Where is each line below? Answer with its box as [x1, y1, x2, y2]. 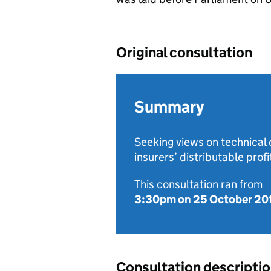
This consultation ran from [134, 177, 263, 191]
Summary [134, 97, 204, 117]
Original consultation [116, 44, 252, 61]
